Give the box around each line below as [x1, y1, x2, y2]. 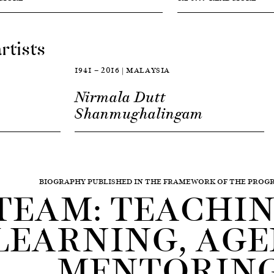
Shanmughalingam [74, 104, 203, 124]
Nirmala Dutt [74, 87, 166, 107]
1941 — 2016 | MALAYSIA [74, 64, 170, 76]
